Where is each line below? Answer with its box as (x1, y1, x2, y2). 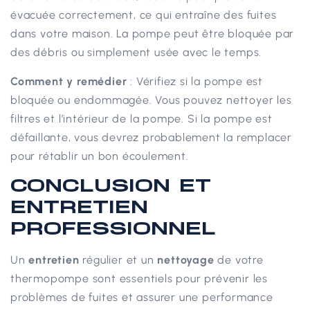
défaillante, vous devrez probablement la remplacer (10, 130, 292, 144)
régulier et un (79, 253, 158, 267)
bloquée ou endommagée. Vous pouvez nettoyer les (10, 93, 292, 107)
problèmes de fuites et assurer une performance (10, 291, 273, 304)
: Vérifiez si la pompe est (127, 74, 264, 88)
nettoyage (157, 253, 215, 267)
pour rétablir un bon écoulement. (10, 149, 189, 163)
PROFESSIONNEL (10, 217, 216, 240)
